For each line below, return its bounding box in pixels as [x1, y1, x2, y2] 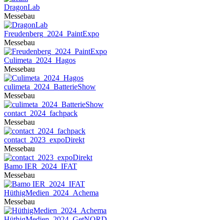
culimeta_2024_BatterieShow [4, 82, 96, 91]
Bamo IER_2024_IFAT [4, 162, 77, 170]
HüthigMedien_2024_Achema [4, 189, 99, 197]
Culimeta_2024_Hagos [4, 56, 76, 64]
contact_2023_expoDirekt [4, 136, 84, 144]
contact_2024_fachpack [4, 109, 78, 117]
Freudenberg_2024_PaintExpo [4, 29, 99, 38]
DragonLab [4, 3, 40, 11]
